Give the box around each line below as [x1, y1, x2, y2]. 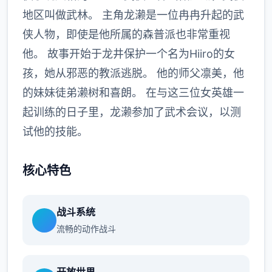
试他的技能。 [22, 125, 88, 138]
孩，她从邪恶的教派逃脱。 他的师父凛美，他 [22, 67, 244, 80]
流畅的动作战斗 [56, 223, 116, 234]
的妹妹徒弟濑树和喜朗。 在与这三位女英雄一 [22, 86, 244, 99]
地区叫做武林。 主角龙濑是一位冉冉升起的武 [22, 8, 244, 21]
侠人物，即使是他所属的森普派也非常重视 [22, 28, 230, 41]
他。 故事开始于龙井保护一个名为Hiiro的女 [22, 47, 235, 60]
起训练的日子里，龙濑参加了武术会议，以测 [22, 106, 241, 118]
